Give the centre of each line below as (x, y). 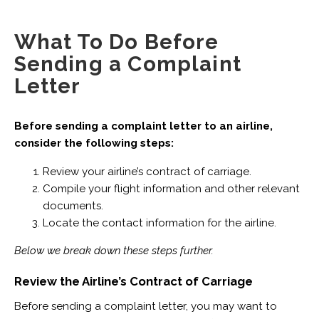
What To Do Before (116, 42)
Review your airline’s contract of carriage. (148, 171)
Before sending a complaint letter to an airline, (143, 126)
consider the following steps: (94, 143)
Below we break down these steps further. (116, 250)
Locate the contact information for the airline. (161, 223)
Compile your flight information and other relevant (171, 188)
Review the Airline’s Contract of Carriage (133, 281)
